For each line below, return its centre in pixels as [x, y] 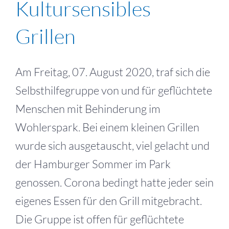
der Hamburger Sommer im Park [93, 164]
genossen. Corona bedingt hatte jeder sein [114, 182]
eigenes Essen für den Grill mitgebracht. [109, 200]
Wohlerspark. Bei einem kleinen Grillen [107, 127]
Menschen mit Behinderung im [88, 108]
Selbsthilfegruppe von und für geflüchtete [114, 90]
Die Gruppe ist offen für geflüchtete [100, 219]
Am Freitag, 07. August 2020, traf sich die [113, 72]
